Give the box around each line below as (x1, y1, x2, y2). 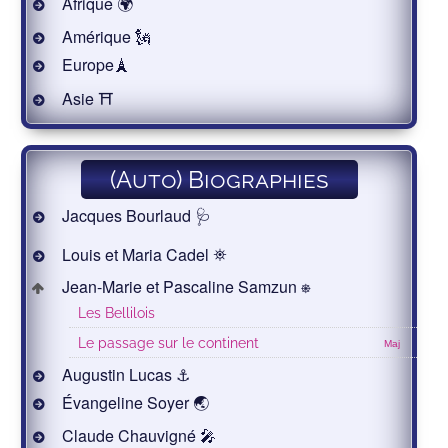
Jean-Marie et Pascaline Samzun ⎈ (58, 275, 312, 299)
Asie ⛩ (58, 87, 115, 111)
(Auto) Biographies (109, 165, 329, 195)
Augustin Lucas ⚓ (58, 363, 191, 387)
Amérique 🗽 (58, 25, 152, 49)
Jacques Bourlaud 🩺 (58, 204, 212, 228)
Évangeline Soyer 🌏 (58, 391, 210, 415)
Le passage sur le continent (78, 334, 260, 352)
